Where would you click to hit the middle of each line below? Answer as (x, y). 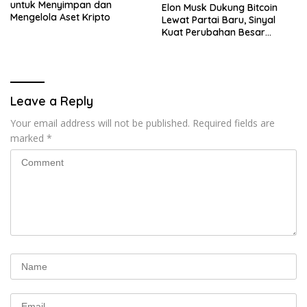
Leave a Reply (52, 101)
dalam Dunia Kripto (206, 44)
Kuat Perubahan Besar (213, 32)
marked (28, 138)
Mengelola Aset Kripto (60, 17)
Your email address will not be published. (100, 123)
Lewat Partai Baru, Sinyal (219, 20)
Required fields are (234, 123)
